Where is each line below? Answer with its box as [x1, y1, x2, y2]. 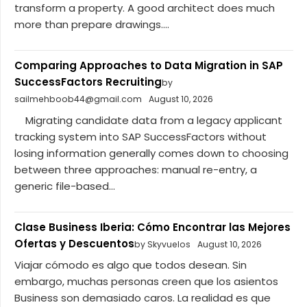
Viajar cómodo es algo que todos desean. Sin [14, 258, 247, 273]
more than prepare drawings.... [14, 17, 169, 32]
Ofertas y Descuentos [14, 236, 134, 251]
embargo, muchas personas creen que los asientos [14, 274, 278, 289]
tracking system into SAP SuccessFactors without [14, 129, 267, 144]
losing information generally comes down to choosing [14, 145, 288, 160]
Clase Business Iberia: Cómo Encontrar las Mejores [14, 219, 291, 234]
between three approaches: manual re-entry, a [14, 162, 257, 177]
